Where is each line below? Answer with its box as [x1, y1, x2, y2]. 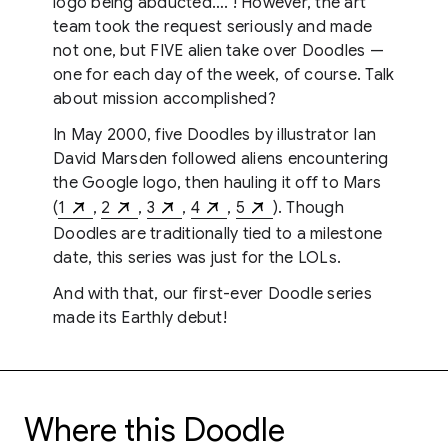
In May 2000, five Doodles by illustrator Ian [53, 125, 376, 145]
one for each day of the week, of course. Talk [53, 65, 395, 85]
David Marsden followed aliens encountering [53, 149, 389, 169]
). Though [272, 197, 344, 218]
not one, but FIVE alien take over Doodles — [53, 41, 384, 61]
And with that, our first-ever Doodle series [53, 284, 372, 305]
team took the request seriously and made [53, 17, 372, 37]
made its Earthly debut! [53, 308, 227, 329]
